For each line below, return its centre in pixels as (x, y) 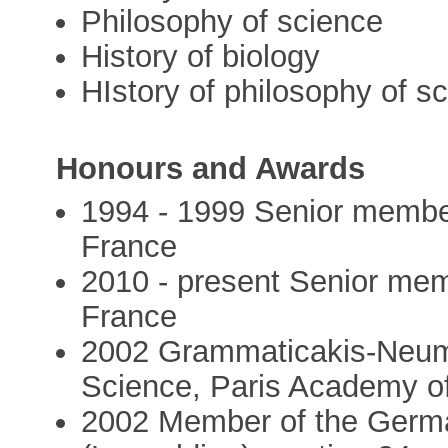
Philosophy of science (232, 22)
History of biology (201, 57)
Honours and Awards (211, 169)
